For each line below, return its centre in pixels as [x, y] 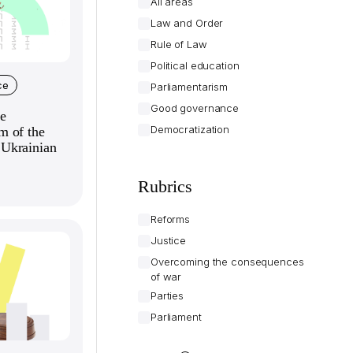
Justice [169, 240]
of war [166, 277]
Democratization [190, 129]
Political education [195, 65]
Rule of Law [179, 44]
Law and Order [187, 23]
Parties [167, 295]
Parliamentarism [190, 87]
